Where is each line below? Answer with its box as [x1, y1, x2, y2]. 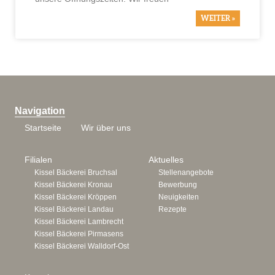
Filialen [25, 155, 52, 165]
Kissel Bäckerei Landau [34, 205, 114, 214]
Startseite [25, 123, 61, 133]
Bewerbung [158, 180, 197, 189]
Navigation [15, 106, 65, 116]
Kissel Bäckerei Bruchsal [34, 168, 117, 177]
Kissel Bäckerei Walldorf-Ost [34, 242, 129, 250]
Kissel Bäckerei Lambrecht [34, 217, 123, 226]
